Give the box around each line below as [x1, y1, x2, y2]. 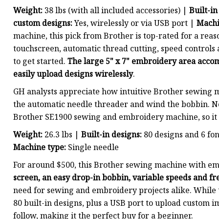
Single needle [68, 142, 119, 153]
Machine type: [13, 142, 68, 153]
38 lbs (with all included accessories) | [44, 5, 189, 16]
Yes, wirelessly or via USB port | [72, 18, 197, 29]
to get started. [13, 56, 67, 67]
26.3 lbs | [44, 129, 81, 140]
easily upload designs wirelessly [13, 68, 133, 80]
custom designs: [13, 18, 72, 29]
